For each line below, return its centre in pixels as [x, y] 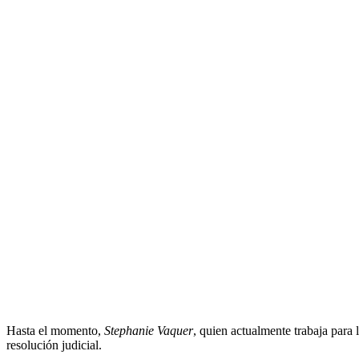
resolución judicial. [54, 345]
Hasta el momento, [55, 330]
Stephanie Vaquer [149, 330]
